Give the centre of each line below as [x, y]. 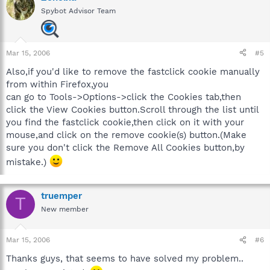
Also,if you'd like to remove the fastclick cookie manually [133, 71]
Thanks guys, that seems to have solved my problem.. [125, 259]
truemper [61, 196]
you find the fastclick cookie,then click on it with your [125, 122]
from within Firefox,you [57, 84]
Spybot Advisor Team [78, 11]
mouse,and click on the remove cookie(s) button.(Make [126, 135]
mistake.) [28, 162]
